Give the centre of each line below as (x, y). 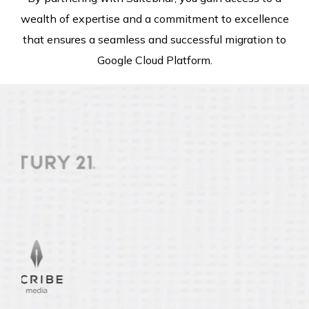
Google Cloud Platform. (154, 60)
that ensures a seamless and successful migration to (154, 39)
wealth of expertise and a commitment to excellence (154, 18)
